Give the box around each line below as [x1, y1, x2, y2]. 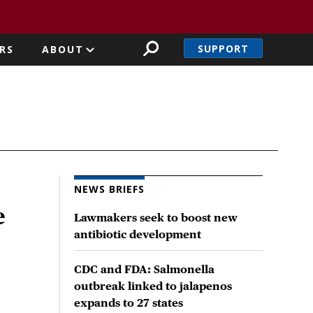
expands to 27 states [74, 296, 183, 310]
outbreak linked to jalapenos [74, 279, 232, 293]
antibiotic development [74, 227, 201, 241]
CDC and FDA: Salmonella [74, 262, 214, 276]
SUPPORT [198, 41, 249, 55]
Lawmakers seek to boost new [74, 210, 238, 224]
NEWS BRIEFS [74, 182, 145, 196]
